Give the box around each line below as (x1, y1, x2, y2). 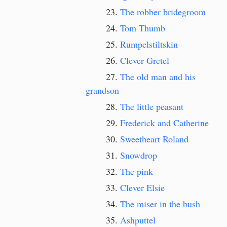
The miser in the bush (120, 198, 200, 210)
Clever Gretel (120, 54, 169, 66)
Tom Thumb (120, 22, 165, 34)
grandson (86, 84, 119, 96)
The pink (120, 165, 153, 177)
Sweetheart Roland (120, 133, 188, 145)
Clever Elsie (120, 181, 165, 194)
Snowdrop (120, 149, 157, 161)
